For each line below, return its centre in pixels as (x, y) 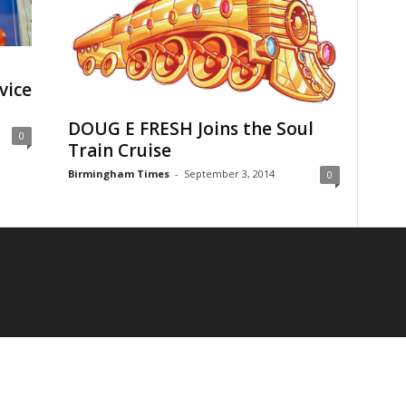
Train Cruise (119, 151)
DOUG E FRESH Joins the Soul (190, 129)
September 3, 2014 (229, 174)
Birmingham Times (118, 174)
